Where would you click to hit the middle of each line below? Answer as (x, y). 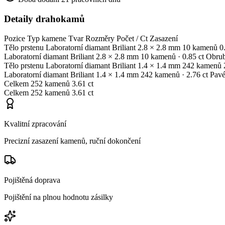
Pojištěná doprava (32, 180)
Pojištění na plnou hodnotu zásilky (59, 197)
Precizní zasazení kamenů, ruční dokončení (72, 141)
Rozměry (100, 38)
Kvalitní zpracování (35, 124)
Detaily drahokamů (44, 19)
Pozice (15, 38)
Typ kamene (47, 38)
